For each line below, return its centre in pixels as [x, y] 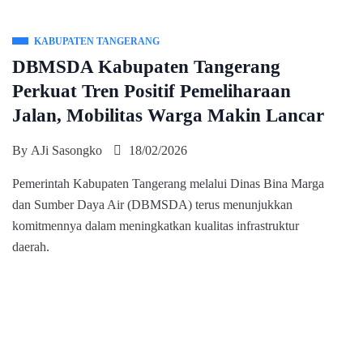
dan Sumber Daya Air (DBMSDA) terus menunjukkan [152, 205]
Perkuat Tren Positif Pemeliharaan [152, 91]
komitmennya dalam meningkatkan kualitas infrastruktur [156, 226]
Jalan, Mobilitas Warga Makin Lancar [168, 115]
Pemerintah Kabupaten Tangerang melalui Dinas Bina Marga [168, 184]
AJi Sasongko [66, 150]
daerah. [31, 247]
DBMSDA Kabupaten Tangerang [146, 67]
